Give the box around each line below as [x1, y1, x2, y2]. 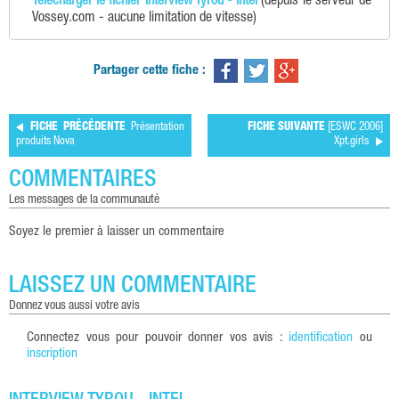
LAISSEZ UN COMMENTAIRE [9, 274, 256, 298]
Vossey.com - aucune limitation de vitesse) [32, 11, 256, 26]
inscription [27, 346, 77, 361]
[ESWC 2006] [325, 121, 383, 134]
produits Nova [16, 135, 75, 148]
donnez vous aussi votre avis [16, 299, 140, 313]
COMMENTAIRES [9, 168, 157, 192]
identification [289, 330, 354, 345]
